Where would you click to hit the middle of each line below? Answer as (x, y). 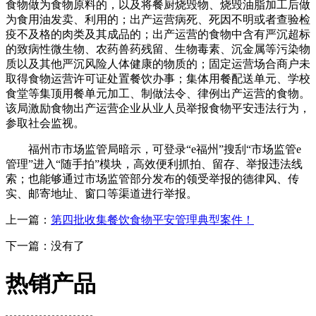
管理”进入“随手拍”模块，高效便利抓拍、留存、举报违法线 (154, 164)
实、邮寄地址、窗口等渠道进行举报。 (102, 193)
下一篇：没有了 (45, 245)
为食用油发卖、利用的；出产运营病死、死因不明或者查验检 (158, 19)
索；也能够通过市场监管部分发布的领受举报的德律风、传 (152, 178)
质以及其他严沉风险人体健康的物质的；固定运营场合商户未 (158, 63)
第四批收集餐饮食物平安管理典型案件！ (152, 219)
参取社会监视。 (45, 123)
